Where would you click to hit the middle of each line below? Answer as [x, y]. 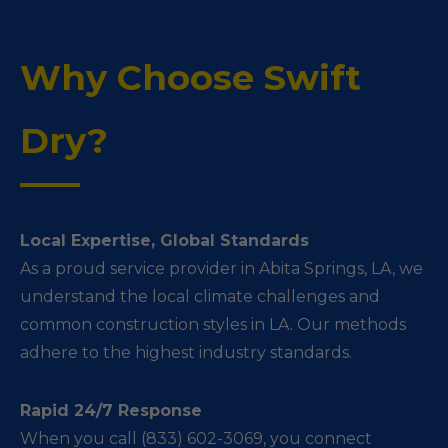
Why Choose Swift [190, 77]
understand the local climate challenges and [200, 296]
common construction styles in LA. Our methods [213, 324]
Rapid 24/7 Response [111, 410]
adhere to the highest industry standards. [186, 352]
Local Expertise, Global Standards [164, 240]
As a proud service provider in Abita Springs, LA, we [221, 268]
